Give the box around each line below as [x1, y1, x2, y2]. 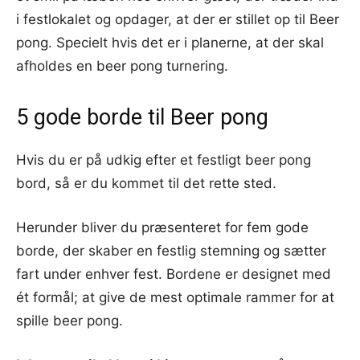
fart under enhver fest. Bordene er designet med [16, 265, 331, 282]
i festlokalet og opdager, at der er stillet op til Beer [16, 10, 339, 27]
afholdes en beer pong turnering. [16, 57, 228, 74]
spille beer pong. [16, 312, 123, 329]
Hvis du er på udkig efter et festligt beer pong [16, 151, 311, 168]
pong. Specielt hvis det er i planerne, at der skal [16, 34, 324, 51]
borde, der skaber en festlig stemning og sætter [16, 242, 326, 259]
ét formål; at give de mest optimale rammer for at [16, 288, 334, 305]
